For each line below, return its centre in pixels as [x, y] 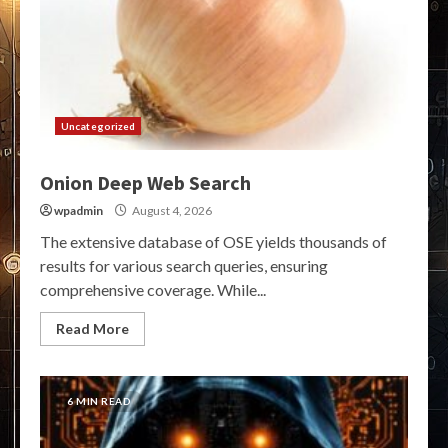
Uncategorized [98, 126]
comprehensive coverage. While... [153, 289]
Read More [92, 328]
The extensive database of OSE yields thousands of [213, 241]
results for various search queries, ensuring [184, 265]
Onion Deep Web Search [145, 182]
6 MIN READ [99, 401]
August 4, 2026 [171, 210]
